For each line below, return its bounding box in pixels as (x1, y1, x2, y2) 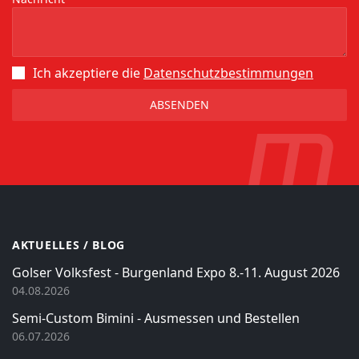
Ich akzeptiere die (33, 64, 143, 83)
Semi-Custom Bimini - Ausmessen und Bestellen (12, 309, 300, 328)
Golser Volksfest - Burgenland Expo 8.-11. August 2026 (12, 264, 340, 282)
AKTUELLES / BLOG (12, 237, 126, 253)
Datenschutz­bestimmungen (143, 64, 313, 83)
